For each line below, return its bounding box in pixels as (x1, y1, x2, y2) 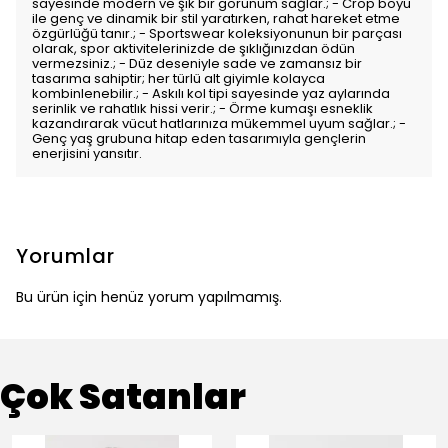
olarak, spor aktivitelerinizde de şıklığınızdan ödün (32, 39, 355, 58)
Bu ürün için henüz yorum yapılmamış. (16, 287, 282, 307)
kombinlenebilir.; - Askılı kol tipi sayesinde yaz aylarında (32, 84, 390, 103)
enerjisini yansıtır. (32, 144, 142, 163)
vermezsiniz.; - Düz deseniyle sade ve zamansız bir (32, 54, 362, 73)
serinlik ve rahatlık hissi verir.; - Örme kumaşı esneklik (32, 99, 373, 118)
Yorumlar (16, 242, 115, 270)
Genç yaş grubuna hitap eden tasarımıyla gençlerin (32, 129, 366, 148)
